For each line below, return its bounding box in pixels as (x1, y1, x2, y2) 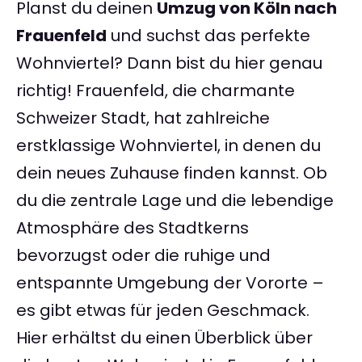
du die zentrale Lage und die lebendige (16, 189, 334, 213)
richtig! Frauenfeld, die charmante (16, 79, 295, 103)
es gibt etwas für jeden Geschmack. (16, 299, 309, 322)
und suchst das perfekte (107, 24, 310, 48)
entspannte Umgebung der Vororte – (16, 271, 324, 295)
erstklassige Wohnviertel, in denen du (16, 134, 321, 158)
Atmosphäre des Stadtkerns (16, 217, 249, 240)
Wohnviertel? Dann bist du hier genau (16, 52, 322, 75)
